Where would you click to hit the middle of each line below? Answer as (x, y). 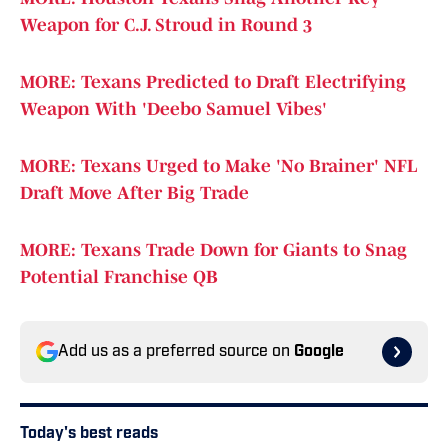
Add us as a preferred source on (176, 352)
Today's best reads (89, 434)
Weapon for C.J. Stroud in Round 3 (166, 25)
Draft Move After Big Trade (134, 193)
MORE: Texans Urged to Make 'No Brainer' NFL (218, 166)
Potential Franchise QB (119, 277)
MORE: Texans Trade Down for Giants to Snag (213, 250)
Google (319, 352)
